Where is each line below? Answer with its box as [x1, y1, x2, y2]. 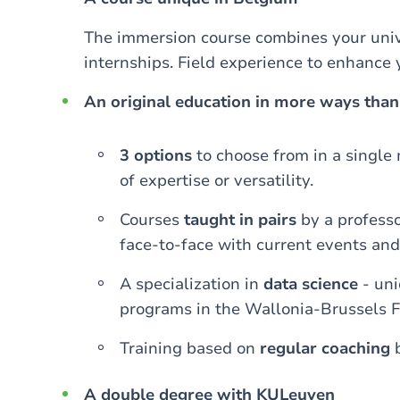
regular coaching [260, 337, 390, 359]
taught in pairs [184, 209, 296, 230]
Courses [120, 209, 184, 230]
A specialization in [120, 273, 263, 295]
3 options [120, 145, 192, 166]
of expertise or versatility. [120, 170, 313, 191]
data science [263, 273, 358, 295]
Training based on [120, 337, 260, 359]
